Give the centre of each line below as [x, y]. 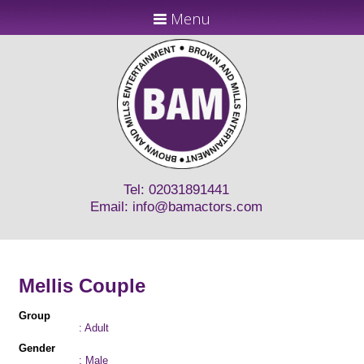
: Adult [93, 328]
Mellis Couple [82, 286]
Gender [37, 348]
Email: [111, 207]
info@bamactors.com [197, 207]
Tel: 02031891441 [176, 190]
